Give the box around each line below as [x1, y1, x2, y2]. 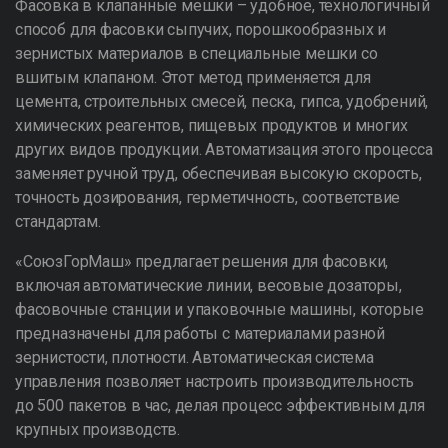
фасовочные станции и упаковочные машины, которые [15, 300, 424, 319]
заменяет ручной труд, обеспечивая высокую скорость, [15, 164, 422, 183]
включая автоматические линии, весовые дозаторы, [15, 276, 402, 295]
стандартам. [15, 212, 101, 231]
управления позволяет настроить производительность [15, 372, 415, 391]
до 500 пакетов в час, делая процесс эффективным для [15, 396, 425, 415]
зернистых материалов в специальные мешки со [15, 44, 378, 63]
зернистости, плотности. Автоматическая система [15, 348, 374, 367]
